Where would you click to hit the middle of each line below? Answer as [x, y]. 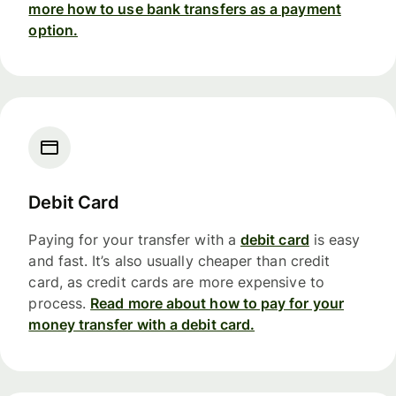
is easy [335, 240]
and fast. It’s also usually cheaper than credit [179, 261]
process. [60, 304]
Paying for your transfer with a [134, 240]
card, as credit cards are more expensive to [176, 282]
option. [53, 30]
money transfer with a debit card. [142, 325]
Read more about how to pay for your [217, 304]
